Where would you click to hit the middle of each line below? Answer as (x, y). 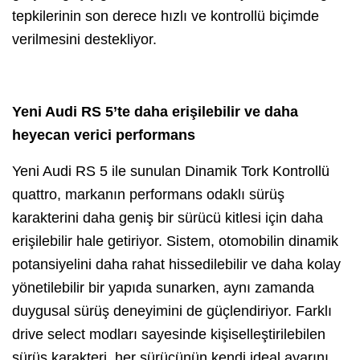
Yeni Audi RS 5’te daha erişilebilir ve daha (155, 112)
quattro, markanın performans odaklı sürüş (148, 195)
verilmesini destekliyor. (84, 40)
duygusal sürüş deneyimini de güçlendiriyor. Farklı (172, 311)
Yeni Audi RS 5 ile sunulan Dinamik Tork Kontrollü (171, 172)
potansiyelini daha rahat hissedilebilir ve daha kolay (176, 265)
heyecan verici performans (104, 135)
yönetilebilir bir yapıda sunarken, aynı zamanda (163, 288)
